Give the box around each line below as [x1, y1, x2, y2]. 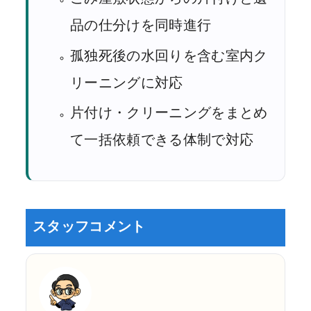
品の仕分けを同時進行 [70, 17, 212, 34]
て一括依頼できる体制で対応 [70, 131, 254, 149]
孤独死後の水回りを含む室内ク [70, 47, 268, 64]
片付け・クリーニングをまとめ [70, 104, 268, 121]
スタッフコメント [33, 217, 146, 235]
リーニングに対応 [70, 74, 183, 91]
